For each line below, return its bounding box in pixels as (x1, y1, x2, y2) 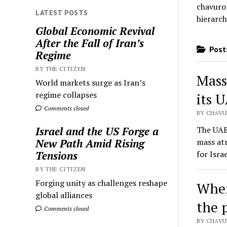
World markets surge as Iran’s (35, 77, 146, 89)
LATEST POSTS (35, 8, 88, 17)
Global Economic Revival (35, 24, 155, 39)
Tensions (35, 148, 78, 163)
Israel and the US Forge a (35, 124, 159, 139)
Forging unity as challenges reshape (35, 177, 168, 189)
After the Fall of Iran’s (35, 36, 144, 51)
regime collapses (35, 89, 97, 101)
